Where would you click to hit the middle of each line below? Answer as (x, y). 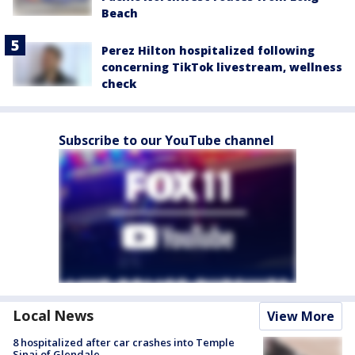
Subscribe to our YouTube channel (166, 140)
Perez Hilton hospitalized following (208, 50)
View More (301, 316)
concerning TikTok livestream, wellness (222, 67)
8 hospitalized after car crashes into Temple (124, 342)
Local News (53, 315)
